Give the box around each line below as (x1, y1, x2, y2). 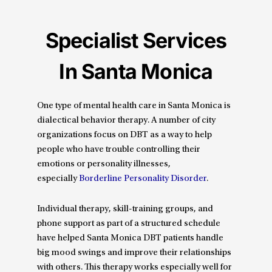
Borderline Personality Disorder (79, 174, 207, 184)
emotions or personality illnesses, (37, 160, 171, 169)
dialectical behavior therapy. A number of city (37, 116, 216, 126)
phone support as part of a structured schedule (37, 219, 221, 229)
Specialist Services (45, 28, 227, 53)
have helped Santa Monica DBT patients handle (37, 234, 224, 243)
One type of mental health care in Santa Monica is (37, 101, 231, 111)
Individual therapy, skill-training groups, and (37, 205, 214, 214)
